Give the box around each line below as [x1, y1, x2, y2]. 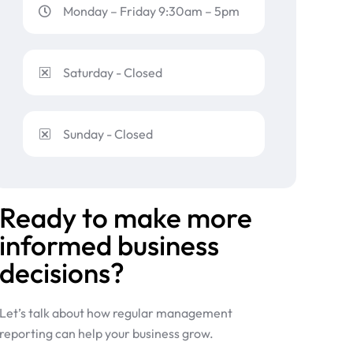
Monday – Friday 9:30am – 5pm [63, 3, 240, 19]
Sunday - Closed [63, 126, 154, 142]
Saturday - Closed [63, 65, 163, 80]
